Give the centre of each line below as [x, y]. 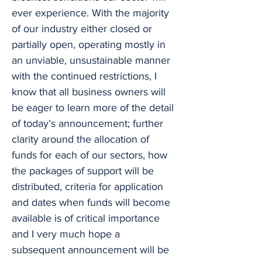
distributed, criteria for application [87, 187]
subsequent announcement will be [90, 250]
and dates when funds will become [91, 202]
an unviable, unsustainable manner [91, 60]
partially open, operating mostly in [89, 44]
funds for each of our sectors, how [89, 155]
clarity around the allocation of [80, 139]
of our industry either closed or [82, 29]
